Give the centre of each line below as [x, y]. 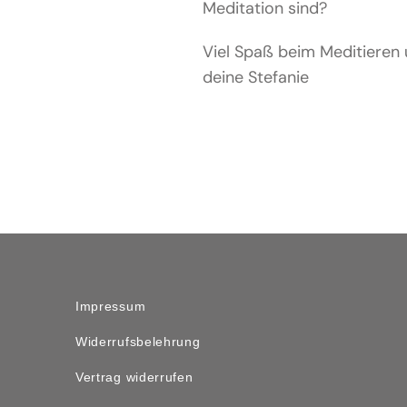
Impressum [110, 306]
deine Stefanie [256, 77]
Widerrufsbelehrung [138, 341]
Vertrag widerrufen [134, 377]
